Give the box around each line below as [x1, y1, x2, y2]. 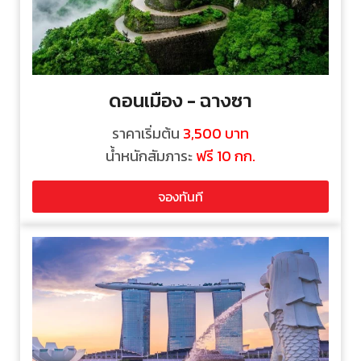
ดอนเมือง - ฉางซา [109, 85, 252, 114]
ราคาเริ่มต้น [112, 122, 183, 144]
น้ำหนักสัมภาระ [106, 144, 196, 167]
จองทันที [158, 186, 203, 206]
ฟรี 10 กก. [196, 144, 255, 167]
